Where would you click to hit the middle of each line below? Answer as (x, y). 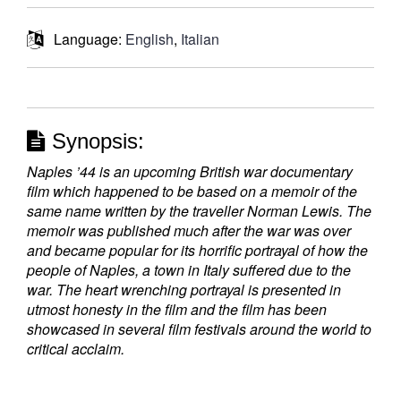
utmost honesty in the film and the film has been (177, 309)
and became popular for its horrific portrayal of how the (197, 250)
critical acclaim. (76, 349)
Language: (84, 39)
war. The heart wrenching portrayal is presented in (184, 290)
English (149, 39)
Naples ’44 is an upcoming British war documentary (190, 171)
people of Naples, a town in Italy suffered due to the (189, 270)
